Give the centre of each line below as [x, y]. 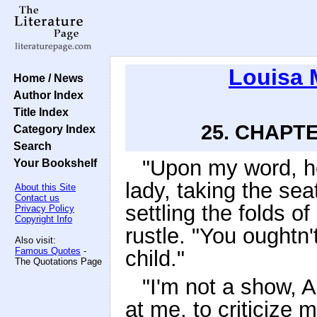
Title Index [38, 112]
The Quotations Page [58, 261]
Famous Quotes [48, 251]
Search [30, 146]
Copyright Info [44, 219]
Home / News [46, 78]
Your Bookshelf [52, 163]
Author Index [46, 95]
